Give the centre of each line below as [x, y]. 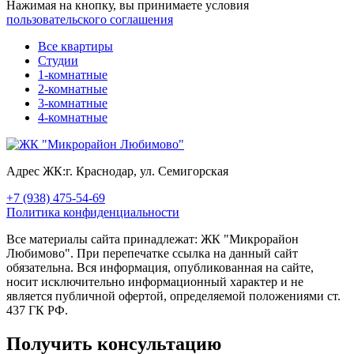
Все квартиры [75, 47]
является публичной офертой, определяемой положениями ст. [173, 296]
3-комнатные [73, 104]
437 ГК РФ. [37, 311]
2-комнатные [73, 89]
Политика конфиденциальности [93, 213]
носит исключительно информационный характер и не [155, 282]
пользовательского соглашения [90, 20]
